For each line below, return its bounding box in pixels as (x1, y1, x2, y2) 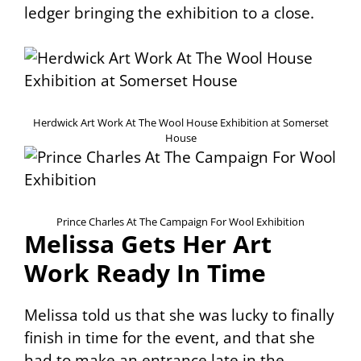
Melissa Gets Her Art (24, 227, 272, 261)
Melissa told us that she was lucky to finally (24, 305, 334, 326)
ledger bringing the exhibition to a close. (24, 2, 314, 23)
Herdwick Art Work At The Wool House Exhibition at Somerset (32, 115, 329, 131)
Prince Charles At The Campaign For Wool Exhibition (56, 214, 305, 230)
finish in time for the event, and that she (24, 327, 315, 349)
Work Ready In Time (24, 256, 266, 290)
